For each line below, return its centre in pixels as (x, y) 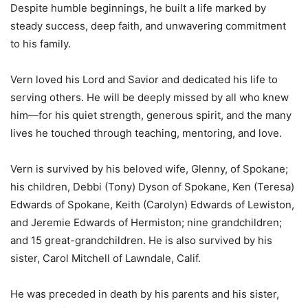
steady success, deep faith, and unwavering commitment (148, 25)
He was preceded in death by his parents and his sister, (145, 294)
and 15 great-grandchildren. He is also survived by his (141, 240)
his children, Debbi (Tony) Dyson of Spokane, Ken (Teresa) (152, 186)
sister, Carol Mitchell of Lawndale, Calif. (106, 258)
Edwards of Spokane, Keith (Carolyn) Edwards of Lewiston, (152, 204)
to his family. (41, 43)
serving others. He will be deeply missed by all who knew (150, 97)
